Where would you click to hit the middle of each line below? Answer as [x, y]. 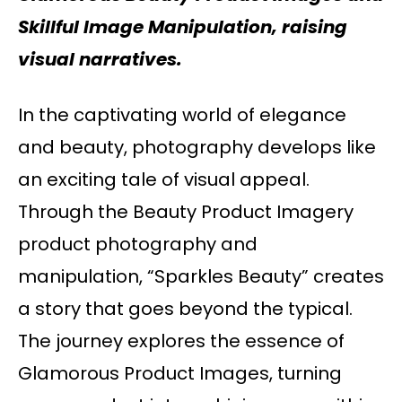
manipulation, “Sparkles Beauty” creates [201, 277]
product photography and [138, 245]
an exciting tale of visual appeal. [164, 180]
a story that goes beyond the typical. [185, 309]
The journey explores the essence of [181, 341]
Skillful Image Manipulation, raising [183, 27]
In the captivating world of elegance [182, 115]
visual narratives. [100, 60]
